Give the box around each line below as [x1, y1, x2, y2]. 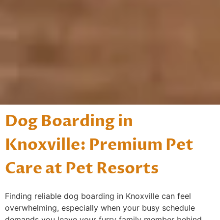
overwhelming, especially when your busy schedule [5, 202, 195, 213]
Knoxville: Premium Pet [5, 134, 193, 156]
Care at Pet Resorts [5, 157, 159, 179]
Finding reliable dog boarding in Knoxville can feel [5, 191, 191, 201]
